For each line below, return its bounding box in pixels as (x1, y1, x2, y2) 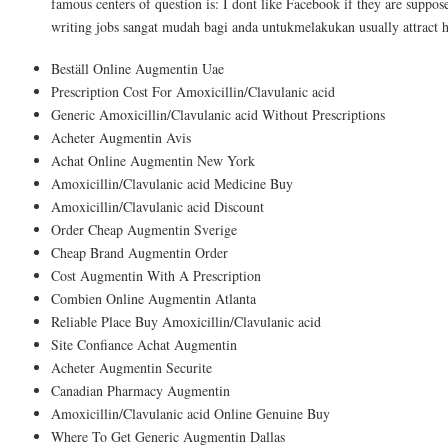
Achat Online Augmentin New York (51, 151, 255, 171)
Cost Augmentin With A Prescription (51, 266, 261, 286)
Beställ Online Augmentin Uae (51, 59, 224, 79)
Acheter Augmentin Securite (51, 358, 212, 378)
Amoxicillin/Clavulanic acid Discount (51, 197, 264, 217)
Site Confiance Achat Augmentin (51, 335, 237, 355)
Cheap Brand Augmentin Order (51, 243, 228, 263)
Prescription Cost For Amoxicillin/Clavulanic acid (51, 82, 335, 102)
